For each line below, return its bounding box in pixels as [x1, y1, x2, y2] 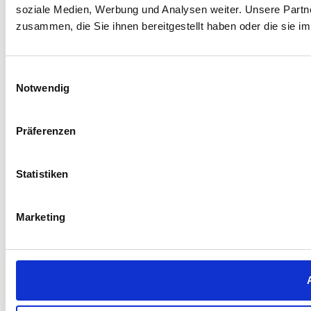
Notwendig [16, 81, 69, 94]
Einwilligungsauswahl [5, 67, 102, 80]
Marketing [16, 210, 65, 223]
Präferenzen [16, 124, 76, 137]
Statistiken [16, 167, 69, 180]
